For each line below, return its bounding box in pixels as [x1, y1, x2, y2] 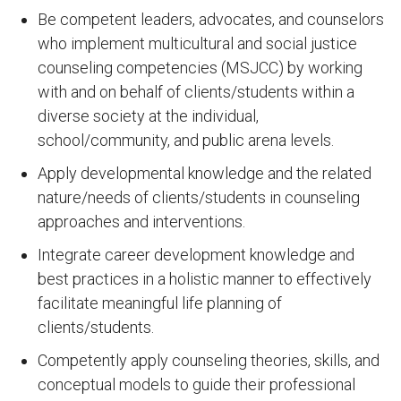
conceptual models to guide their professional [38, 375, 355, 394]
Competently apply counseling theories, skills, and [38, 351, 380, 370]
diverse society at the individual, [38, 107, 259, 125]
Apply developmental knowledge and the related [38, 164, 371, 183]
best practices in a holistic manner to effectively [38, 269, 371, 288]
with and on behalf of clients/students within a [38, 82, 354, 101]
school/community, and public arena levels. [38, 131, 334, 149]
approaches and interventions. [38, 212, 245, 231]
